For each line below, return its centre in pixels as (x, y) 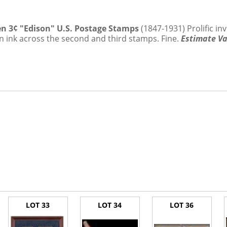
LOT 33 (38, 205)
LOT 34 (110, 205)
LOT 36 (182, 205)
